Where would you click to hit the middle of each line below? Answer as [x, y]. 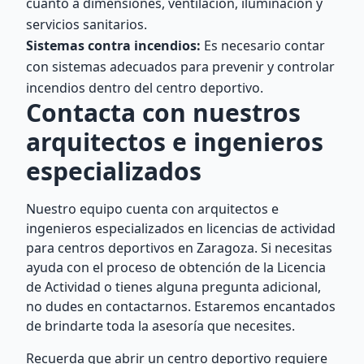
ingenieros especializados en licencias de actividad [181, 228]
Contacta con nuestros [163, 113]
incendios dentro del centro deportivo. [145, 88]
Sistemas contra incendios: [113, 45]
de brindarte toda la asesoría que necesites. [160, 326]
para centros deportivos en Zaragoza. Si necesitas [179, 248]
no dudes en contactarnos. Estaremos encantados [181, 306]
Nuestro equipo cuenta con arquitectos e [152, 209]
